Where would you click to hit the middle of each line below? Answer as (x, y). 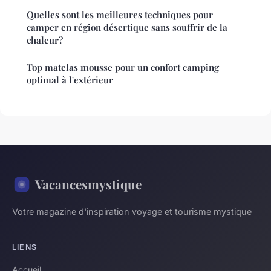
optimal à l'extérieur (70, 80)
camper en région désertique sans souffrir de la (127, 28)
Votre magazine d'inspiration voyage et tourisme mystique (132, 212)
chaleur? (45, 40)
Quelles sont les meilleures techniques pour (120, 15)
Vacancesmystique (88, 184)
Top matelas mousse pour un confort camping (123, 67)
